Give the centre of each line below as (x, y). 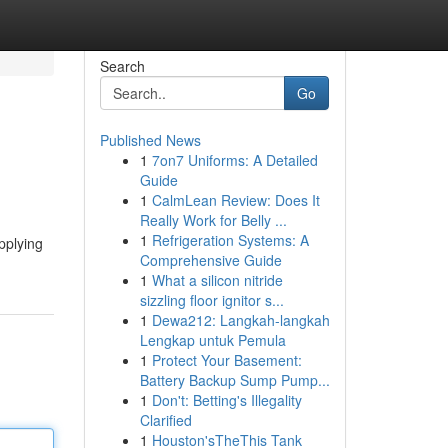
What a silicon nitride (217, 280)
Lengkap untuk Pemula (212, 340)
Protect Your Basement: (226, 360)
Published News (150, 140)
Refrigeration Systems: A (230, 240)
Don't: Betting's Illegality (226, 400)
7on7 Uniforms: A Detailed (234, 160)
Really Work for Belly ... (213, 220)
